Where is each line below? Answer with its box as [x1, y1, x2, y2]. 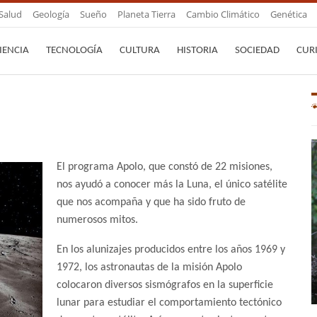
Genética [270, 8, 307, 21]
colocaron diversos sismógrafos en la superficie [57, 279, 273, 292]
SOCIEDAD [235, 45, 279, 56]
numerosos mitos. [57, 214, 138, 226]
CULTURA [120, 45, 160, 56]
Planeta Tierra [117, 8, 175, 21]
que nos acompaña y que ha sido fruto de [57, 197, 246, 209]
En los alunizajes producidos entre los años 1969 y [57, 244, 285, 256]
